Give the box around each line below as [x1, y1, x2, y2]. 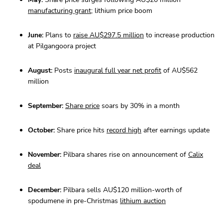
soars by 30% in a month [100, 101, 180, 111]
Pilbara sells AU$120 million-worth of [61, 185, 182, 195]
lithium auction [120, 196, 166, 206]
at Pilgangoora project [28, 41, 96, 51]
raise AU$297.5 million [73, 30, 144, 40]
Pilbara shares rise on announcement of [61, 150, 188, 160]
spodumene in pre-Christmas [28, 196, 120, 206]
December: [28, 185, 61, 195]
